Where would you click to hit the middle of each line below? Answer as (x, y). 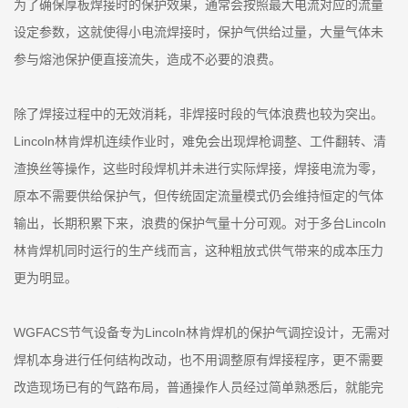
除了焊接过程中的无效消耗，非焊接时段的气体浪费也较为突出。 (199, 114)
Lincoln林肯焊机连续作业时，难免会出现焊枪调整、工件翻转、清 (200, 141)
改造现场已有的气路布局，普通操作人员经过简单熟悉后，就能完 (199, 387)
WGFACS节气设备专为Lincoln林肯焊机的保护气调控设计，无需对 (202, 332)
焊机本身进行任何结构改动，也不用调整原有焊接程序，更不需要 (199, 360)
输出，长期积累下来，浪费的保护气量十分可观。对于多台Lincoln (200, 223)
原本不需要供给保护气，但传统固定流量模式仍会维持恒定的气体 (199, 196)
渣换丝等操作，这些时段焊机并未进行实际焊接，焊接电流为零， (199, 168)
